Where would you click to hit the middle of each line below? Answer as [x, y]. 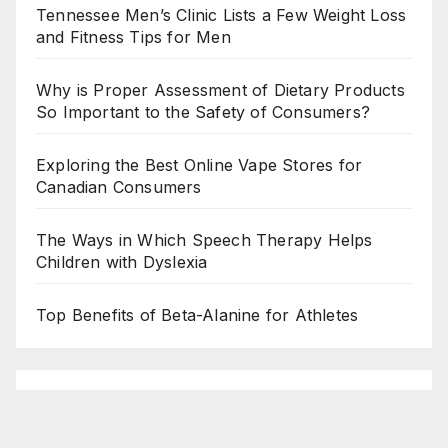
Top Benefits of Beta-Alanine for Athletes [197, 314]
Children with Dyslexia [122, 261]
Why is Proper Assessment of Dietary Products [220, 89]
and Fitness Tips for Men [133, 36]
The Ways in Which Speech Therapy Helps [204, 239]
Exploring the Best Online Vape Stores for [199, 164]
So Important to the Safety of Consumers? [203, 111]
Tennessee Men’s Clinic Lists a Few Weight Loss [221, 14]
